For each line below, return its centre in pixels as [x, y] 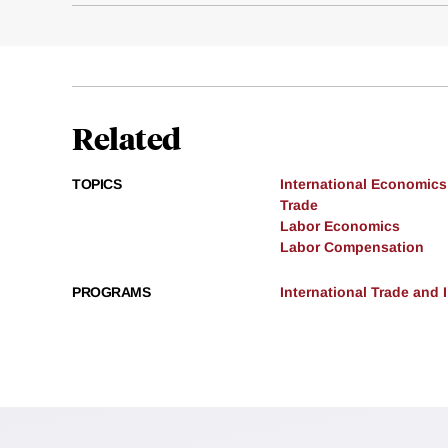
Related [126, 138]
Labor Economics [340, 226]
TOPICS [96, 184]
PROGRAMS [111, 292]
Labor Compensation [352, 247]
